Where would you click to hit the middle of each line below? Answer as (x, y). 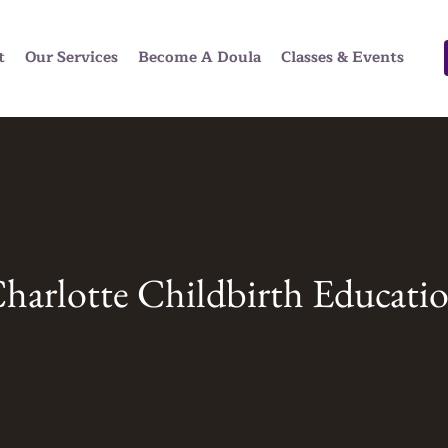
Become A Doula (199, 57)
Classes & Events (342, 57)
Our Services (71, 57)
